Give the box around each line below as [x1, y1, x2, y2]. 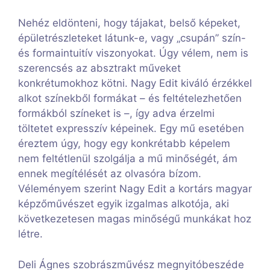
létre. [18, 228, 43, 240]
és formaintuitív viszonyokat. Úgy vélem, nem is [18, 47, 248, 60]
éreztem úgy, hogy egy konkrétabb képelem [18, 137, 230, 150]
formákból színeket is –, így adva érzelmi [18, 107, 215, 120]
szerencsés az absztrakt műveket [18, 62, 181, 75]
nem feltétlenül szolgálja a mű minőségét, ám [18, 152, 237, 165]
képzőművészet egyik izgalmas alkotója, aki [18, 198, 229, 210]
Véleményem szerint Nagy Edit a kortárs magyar [18, 183, 252, 195]
